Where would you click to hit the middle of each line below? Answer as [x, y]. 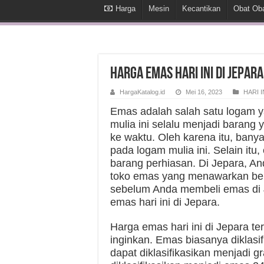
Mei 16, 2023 [204, 92]
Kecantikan [201, 9]
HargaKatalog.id [142, 92]
